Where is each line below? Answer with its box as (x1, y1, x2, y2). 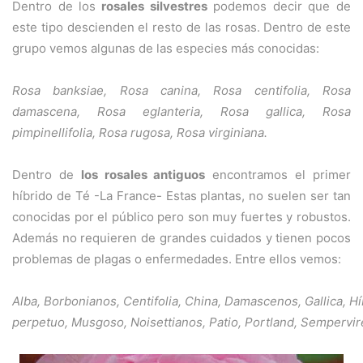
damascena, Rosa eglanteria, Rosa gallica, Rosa (12, 104, 351, 120)
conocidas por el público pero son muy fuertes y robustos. (12, 209, 351, 225)
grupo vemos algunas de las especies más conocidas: (12, 41, 319, 57)
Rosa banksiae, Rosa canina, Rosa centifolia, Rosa (12, 83, 351, 99)
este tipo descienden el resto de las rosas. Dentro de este (12, 19, 351, 36)
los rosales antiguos (80, 167, 206, 183)
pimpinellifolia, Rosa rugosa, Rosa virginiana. (12, 125, 267, 141)
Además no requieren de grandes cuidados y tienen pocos (12, 230, 351, 246)
